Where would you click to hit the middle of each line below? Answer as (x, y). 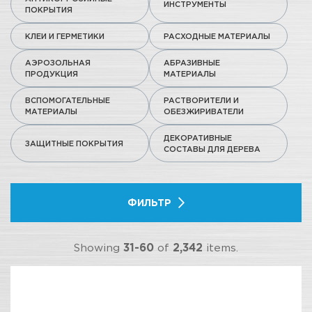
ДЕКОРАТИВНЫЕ (198, 138)
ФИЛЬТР (149, 202)
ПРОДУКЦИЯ (52, 74)
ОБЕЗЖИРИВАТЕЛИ (204, 111)
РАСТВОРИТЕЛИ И (201, 100)
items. (220, 248)
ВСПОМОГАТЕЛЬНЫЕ (68, 100)
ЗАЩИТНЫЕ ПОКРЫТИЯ (74, 143)
